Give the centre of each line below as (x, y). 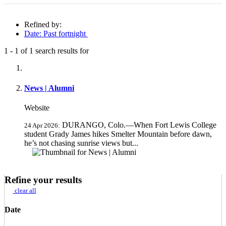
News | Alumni (49, 88)
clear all (24, 190)
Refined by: (43, 25)
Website (37, 107)
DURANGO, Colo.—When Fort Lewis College (138, 125)
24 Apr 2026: (42, 125)
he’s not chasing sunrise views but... (81, 143)
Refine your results (43, 180)
